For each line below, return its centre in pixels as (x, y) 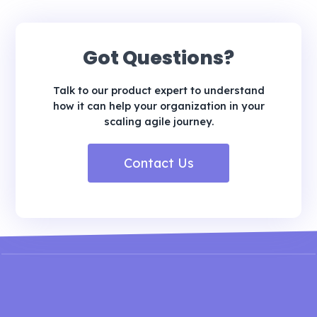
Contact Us (158, 163)
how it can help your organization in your (158, 106)
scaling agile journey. (158, 121)
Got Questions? (158, 57)
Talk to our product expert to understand (158, 90)
